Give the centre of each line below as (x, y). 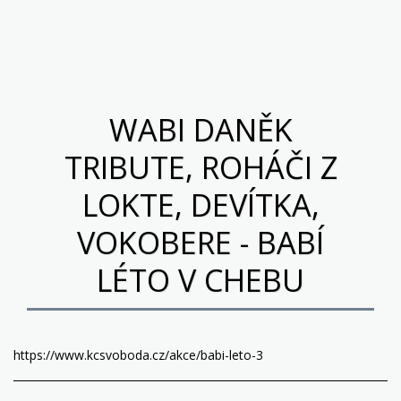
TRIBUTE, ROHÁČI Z (200, 167)
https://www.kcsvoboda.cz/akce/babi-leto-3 (138, 355)
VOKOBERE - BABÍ (200, 242)
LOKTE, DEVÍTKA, (200, 205)
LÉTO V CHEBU (200, 280)
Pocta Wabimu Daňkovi (207, 26)
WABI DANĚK (200, 129)
